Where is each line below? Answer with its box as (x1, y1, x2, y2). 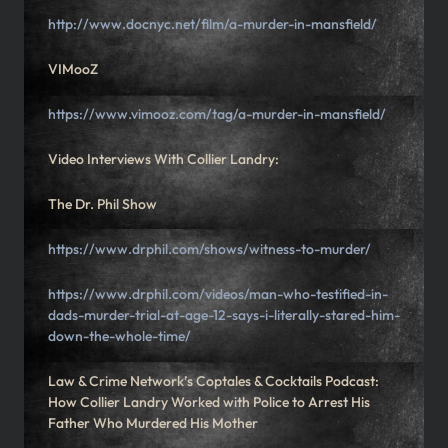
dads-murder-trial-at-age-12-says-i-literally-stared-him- (48, 306, 400, 325)
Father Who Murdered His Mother (48, 414, 258, 433)
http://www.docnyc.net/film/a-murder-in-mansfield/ (48, 15, 377, 34)
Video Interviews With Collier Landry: (48, 150, 279, 169)
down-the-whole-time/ (48, 327, 191, 346)
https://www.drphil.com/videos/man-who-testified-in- (48, 285, 388, 304)
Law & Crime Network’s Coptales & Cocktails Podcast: (48, 372, 379, 391)
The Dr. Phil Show (48, 195, 157, 214)
